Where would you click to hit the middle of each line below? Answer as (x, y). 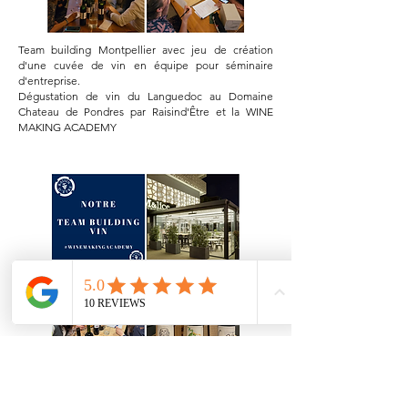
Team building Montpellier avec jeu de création (146, 50)
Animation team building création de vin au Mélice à (146, 378)
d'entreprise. (49, 81)
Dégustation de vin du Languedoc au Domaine (146, 96)
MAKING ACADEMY (67, 127)
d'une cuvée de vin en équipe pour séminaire (146, 65)
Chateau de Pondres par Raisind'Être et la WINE (146, 112)
